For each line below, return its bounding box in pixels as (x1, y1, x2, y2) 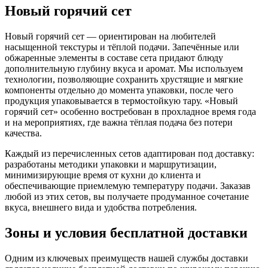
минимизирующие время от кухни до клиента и (5, 169, 201, 180)
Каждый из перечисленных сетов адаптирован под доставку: (5, 148, 254, 159)
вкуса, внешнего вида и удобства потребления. (5, 202, 197, 212)
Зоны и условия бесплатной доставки (5, 224, 248, 240)
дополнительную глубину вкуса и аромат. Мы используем (5, 63, 243, 74)
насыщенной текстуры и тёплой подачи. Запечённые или (5, 41, 239, 52)
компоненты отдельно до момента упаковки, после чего (5, 84, 233, 95)
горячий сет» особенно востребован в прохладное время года (5, 106, 256, 117)
